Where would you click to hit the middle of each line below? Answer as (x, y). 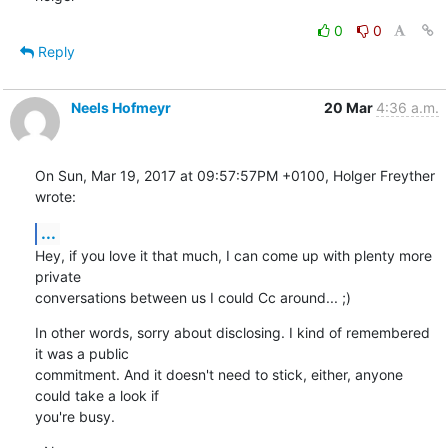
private (57, 276)
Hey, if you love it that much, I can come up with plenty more (233, 255)
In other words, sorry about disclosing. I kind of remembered (232, 332)
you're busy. (74, 416)
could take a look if (96, 395)
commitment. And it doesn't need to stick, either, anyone (218, 374)
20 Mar (349, 107)
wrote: (55, 196)
